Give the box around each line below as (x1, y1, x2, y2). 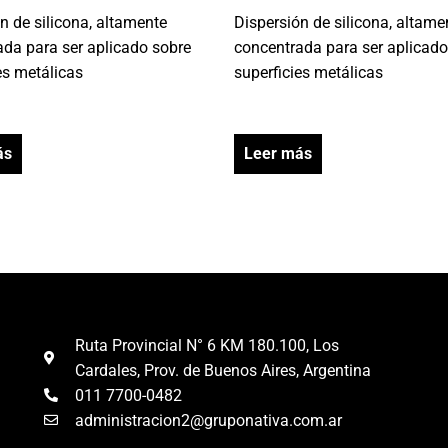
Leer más (244, 143, 312, 163)
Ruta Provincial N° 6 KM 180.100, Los (75, 335, 340, 355)
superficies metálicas (234, 62, 383, 82)
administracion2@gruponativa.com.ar (75, 410, 343, 430)
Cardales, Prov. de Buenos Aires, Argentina (75, 360, 372, 380)
